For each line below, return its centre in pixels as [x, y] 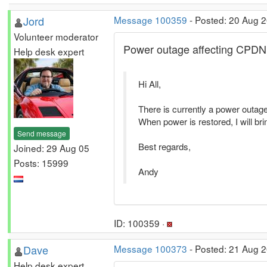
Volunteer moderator [56, 36]
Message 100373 [150, 249]
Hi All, [150, 84]
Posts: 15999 [41, 162]
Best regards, [164, 146]
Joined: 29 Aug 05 [52, 148]
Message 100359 [150, 20]
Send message [42, 133]
